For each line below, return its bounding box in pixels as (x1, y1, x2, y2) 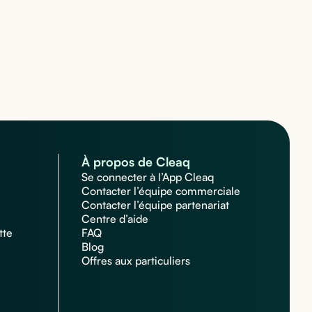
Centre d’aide (81, 212, 148, 226)
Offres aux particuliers (81, 253, 190, 268)
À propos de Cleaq (81, 154, 190, 170)
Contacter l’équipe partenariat (81, 198, 229, 212)
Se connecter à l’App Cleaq (81, 170, 214, 185)
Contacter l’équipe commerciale (81, 184, 240, 198)
